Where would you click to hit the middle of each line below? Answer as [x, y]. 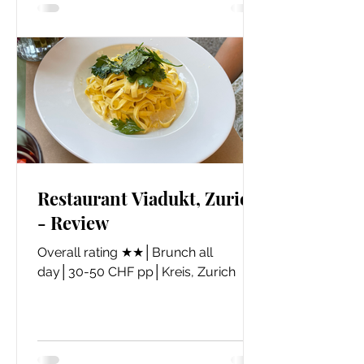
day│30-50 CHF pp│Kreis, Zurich [136, 272]
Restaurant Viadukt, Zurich [148, 198]
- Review [73, 223]
